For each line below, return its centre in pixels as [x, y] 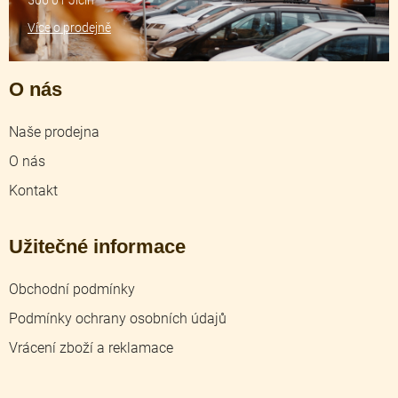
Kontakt [33, 191]
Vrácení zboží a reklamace [91, 348]
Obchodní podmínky [72, 289]
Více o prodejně [69, 27]
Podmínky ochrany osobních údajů [118, 318]
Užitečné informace [97, 247]
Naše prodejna [54, 132]
